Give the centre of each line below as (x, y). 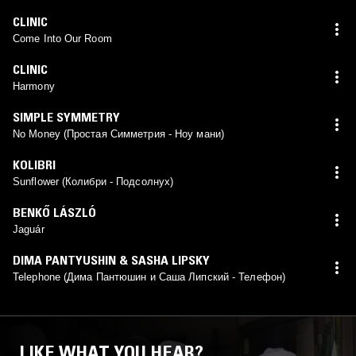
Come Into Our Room (62, 38)
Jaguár (29, 229)
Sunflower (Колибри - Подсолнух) (93, 181)
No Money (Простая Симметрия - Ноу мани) (118, 133)
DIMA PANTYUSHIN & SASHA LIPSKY (111, 259)
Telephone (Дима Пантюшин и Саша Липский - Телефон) (149, 277)
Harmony (34, 86)
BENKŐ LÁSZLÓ (54, 212)
